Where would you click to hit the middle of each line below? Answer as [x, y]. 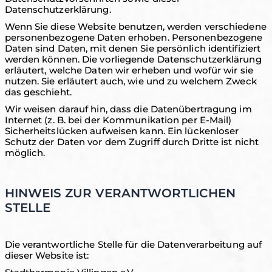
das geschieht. [38, 92]
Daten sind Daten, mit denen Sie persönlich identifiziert [133, 48]
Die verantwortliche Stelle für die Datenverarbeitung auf [133, 244]
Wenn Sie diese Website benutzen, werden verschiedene [135, 26]
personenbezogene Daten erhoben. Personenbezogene [134, 37]
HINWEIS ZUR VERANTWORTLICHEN [120, 193]
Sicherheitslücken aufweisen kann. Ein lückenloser [122, 131]
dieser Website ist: [47, 255]
